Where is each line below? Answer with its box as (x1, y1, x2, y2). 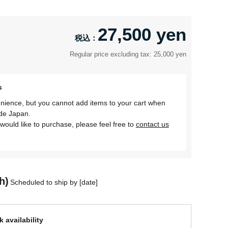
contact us (135, 120, 169, 129)
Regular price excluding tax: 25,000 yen (70, 50, 186, 58)
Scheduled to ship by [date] (10, 178, 98, 187)
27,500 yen (98, 24, 186, 44)
